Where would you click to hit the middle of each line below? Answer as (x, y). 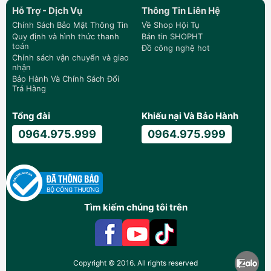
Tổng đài (31, 116)
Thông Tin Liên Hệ (181, 11)
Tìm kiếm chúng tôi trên (135, 207)
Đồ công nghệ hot (176, 48)
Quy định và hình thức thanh (66, 37)
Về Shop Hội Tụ (171, 25)
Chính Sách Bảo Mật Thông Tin (70, 25)
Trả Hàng (29, 89)
